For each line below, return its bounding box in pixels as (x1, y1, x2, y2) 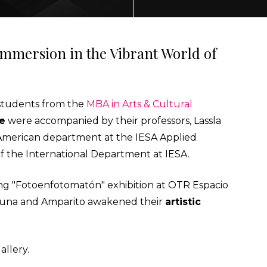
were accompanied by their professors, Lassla (5, 115, 221, 126)
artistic (165, 196, 201, 207)
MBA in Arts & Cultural (86, 98, 193, 110)
